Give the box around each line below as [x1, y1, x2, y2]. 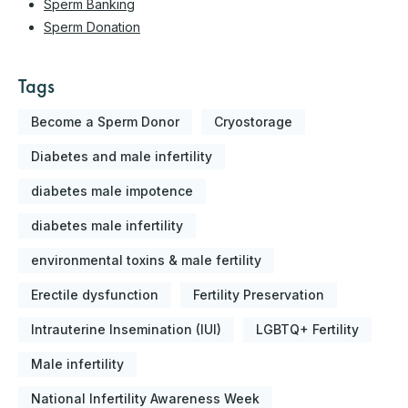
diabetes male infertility [31, 217, 183, 233]
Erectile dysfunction [31, 286, 158, 302]
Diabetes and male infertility [31, 148, 212, 164]
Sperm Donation [44, 18, 140, 35]
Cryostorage [214, 113, 292, 129]
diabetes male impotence [31, 182, 193, 199]
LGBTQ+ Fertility [256, 321, 359, 337]
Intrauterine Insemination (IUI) [31, 321, 221, 337]
